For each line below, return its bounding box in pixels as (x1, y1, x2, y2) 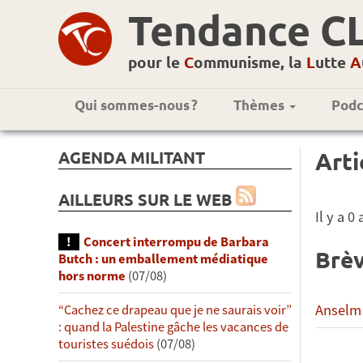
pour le (128, 52, 184, 72)
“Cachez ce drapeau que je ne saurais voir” (58, 301, 292, 318)
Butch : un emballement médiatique (58, 250, 268, 267)
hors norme (58, 267, 126, 284)
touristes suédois (58, 335, 154, 352)
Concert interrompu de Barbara (83, 233, 269, 250)
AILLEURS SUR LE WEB (58, 189, 236, 211)
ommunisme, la (194, 52, 306, 72)
